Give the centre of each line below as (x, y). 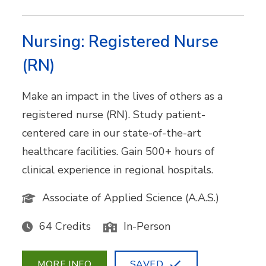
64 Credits (65, 226)
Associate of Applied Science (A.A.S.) (131, 197)
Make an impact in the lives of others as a (123, 96)
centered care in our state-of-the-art (112, 133)
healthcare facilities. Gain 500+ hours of (118, 151)
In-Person (147, 226)
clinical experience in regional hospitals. (118, 170)
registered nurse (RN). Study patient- (114, 114)
